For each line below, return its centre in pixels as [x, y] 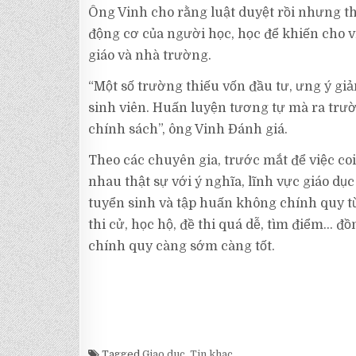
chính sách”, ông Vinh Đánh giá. [188, 130]
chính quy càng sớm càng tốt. [181, 247]
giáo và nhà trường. [149, 56]
